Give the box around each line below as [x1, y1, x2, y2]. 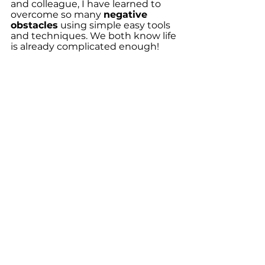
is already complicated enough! [11, 41, 159, 52]
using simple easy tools [58, 20, 173, 31]
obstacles [11, 20, 58, 31]
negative [104, 9, 150, 20]
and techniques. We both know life [11, 30, 179, 41]
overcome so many [11, 9, 104, 20]
